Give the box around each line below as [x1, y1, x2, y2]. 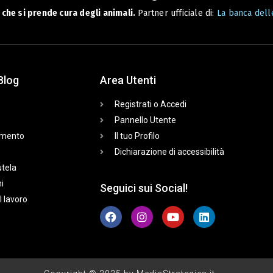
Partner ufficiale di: [135, 8, 217, 18]
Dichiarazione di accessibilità [114, 147, 224, 157]
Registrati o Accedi [114, 99, 186, 109]
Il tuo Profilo [114, 131, 160, 141]
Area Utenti [99, 74, 156, 87]
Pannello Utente [114, 115, 176, 125]
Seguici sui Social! [99, 182, 188, 194]
